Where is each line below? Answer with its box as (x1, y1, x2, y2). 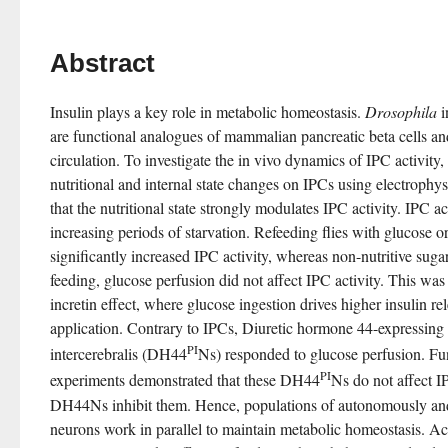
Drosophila (365, 101, 437, 122)
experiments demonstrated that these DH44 (50, 369, 320, 391)
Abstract (50, 48, 155, 78)
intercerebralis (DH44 (50, 343, 187, 365)
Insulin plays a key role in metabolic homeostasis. (50, 101, 365, 122)
